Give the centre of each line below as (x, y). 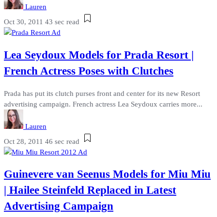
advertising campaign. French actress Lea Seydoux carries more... (103, 104)
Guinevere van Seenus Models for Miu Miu (107, 174)
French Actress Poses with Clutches (89, 71)
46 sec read (62, 141)
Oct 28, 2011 (23, 141)
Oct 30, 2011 (23, 22)
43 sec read (62, 22)
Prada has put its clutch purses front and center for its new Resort (102, 93)
